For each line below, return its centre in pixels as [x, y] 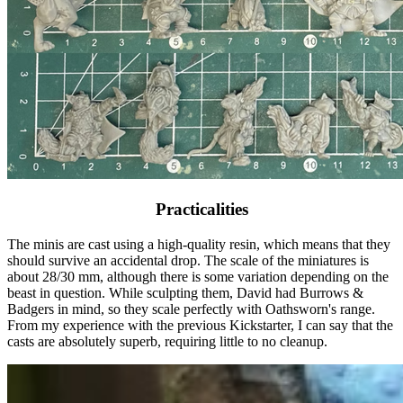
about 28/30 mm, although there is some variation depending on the [198, 277]
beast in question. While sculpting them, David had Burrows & [185, 293]
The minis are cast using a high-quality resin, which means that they [199, 245]
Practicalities [201, 210]
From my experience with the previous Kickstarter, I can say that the [200, 326]
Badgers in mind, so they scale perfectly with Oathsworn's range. [191, 309]
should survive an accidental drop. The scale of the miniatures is [188, 261]
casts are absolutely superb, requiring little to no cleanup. [167, 342]
